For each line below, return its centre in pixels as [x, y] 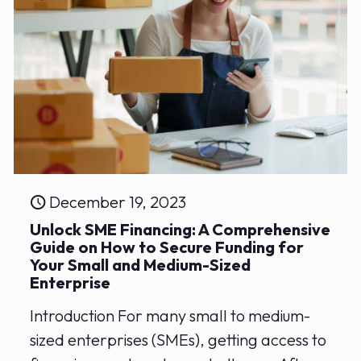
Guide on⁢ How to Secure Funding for [167, 247]
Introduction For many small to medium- [170, 315]
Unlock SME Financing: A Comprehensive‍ [180, 229]
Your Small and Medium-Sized [141, 264]
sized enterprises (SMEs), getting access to [178, 339]
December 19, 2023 [118, 201]
